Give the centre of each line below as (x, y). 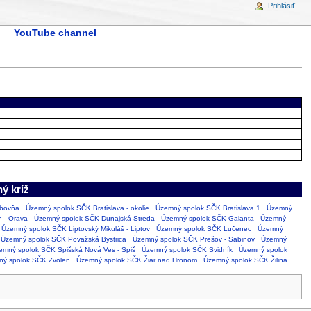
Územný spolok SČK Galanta (207, 218)
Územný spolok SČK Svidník (187, 249)
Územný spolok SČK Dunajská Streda (94, 218)
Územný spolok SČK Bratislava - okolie (87, 208)
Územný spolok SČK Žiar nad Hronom (136, 260)
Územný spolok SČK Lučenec (203, 228)
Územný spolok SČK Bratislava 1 (208, 208)
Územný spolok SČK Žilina (245, 260)
